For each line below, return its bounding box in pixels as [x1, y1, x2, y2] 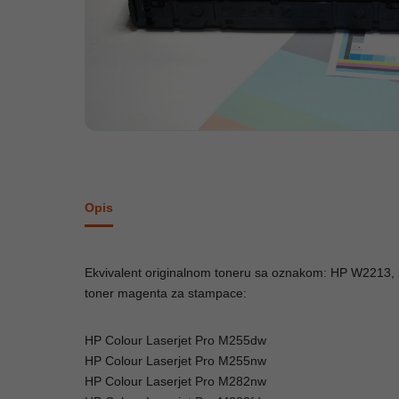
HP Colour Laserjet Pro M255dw [84, 332, 266, 347]
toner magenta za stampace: [84, 285, 247, 300]
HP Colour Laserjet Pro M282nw [84, 373, 266, 388]
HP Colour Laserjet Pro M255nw [84, 353, 266, 368]
